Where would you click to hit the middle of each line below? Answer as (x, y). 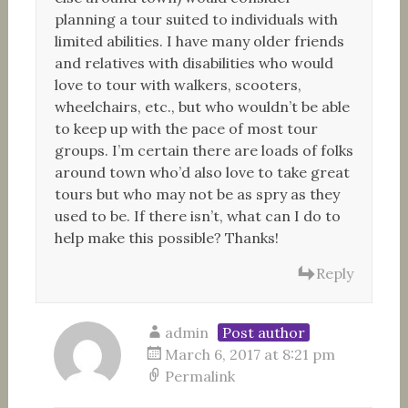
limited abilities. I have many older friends (199, 41)
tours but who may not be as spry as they (197, 194)
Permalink (199, 376)
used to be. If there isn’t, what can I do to (197, 216)
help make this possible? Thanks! (166, 238)
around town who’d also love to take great (202, 172)
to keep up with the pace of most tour (186, 128)
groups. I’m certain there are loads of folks (204, 150)
